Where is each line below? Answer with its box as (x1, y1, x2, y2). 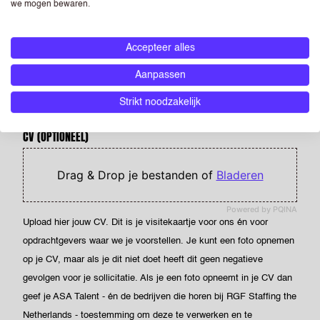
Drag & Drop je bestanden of (56, 168, 216, 182)
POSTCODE (23, 69, 66, 86)
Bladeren (216, 168, 264, 182)
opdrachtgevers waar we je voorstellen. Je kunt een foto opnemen (23, 236, 294, 246)
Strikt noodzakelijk (119, 97, 201, 108)
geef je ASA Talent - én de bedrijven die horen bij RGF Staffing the (23, 292, 296, 301)
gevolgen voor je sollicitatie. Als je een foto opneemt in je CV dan (23, 274, 292, 283)
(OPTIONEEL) (34, 128, 89, 145)
